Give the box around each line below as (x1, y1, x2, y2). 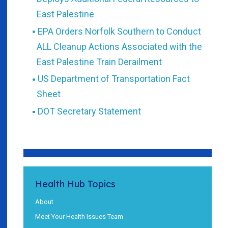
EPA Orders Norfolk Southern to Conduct (37, 25, 201, 37)
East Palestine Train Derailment (37, 56, 162, 67)
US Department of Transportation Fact (37, 73, 190, 84)
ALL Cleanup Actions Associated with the (37, 41, 202, 52)
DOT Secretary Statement (37, 105, 141, 117)
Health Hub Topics (35, 178, 116, 190)
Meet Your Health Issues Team (35, 212, 123, 220)
